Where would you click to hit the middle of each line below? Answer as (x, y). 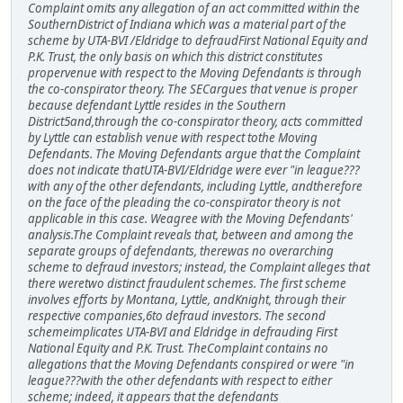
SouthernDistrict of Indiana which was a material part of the (187, 24)
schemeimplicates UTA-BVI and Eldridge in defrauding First (183, 331)
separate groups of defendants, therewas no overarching (181, 251)
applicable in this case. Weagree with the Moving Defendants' (190, 218)
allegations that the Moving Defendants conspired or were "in (191, 364)
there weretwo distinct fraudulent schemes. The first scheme (187, 283)
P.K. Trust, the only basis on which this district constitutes (175, 56)
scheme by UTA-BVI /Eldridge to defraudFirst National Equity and (198, 40)
